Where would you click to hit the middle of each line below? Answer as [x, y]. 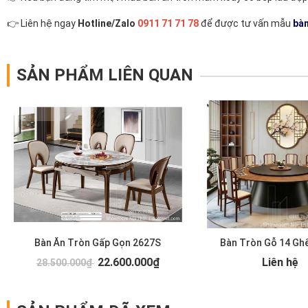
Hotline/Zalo [108, 23]
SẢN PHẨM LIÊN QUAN [105, 75]
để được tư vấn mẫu [246, 23]
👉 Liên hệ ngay [42, 23]
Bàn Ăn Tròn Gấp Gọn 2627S [98, 243]
